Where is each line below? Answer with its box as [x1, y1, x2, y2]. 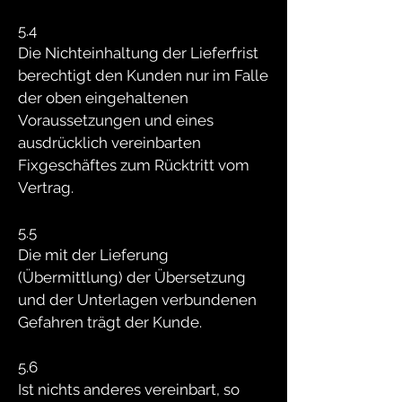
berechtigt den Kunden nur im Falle [18, 66, 268, 84]
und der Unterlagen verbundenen [18, 291, 257, 309]
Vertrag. [18, 179, 74, 197]
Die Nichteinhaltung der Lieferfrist [18, 44, 258, 62]
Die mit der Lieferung [18, 246, 169, 264]
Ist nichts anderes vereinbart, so [18, 380, 240, 398]
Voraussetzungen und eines [18, 111, 214, 129]
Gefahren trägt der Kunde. [18, 313, 202, 331]
